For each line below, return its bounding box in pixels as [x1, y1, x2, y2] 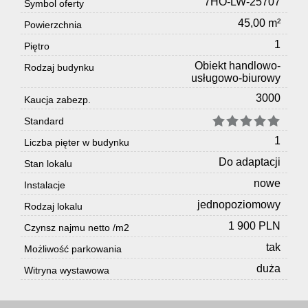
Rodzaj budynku [24, 62, 94, 74]
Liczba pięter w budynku [24, 137, 129, 148]
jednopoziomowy [197, 199, 280, 211]
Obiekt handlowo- [195, 60, 280, 72]
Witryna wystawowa [24, 265, 109, 276]
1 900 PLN [228, 220, 280, 232]
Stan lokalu [24, 158, 72, 170]
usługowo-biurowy [191, 72, 280, 85]
